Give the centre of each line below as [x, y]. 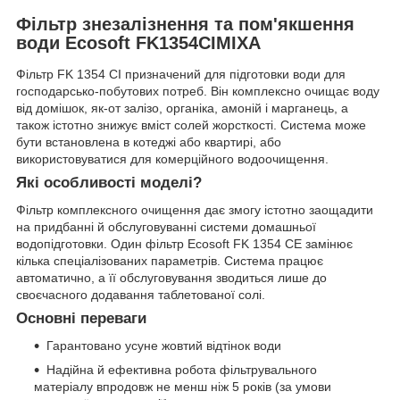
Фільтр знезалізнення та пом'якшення [185, 24]
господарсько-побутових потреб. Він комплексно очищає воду [198, 92]
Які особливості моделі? [109, 183]
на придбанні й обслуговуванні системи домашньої [166, 227]
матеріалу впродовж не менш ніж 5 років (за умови [183, 386]
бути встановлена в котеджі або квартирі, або [149, 142]
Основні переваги [81, 319]
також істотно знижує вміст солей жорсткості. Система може [191, 125]
